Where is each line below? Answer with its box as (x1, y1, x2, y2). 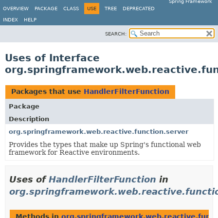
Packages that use (11, 88, 84, 95)
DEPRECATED (123, 6, 155, 11)
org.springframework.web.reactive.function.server (9, 128, 188, 135)
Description (9, 115, 49, 123)
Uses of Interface (5, 52, 100, 64)
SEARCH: (105, 31, 127, 36)
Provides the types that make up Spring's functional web (9, 141, 201, 148)
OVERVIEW (3, 6, 29, 11)
